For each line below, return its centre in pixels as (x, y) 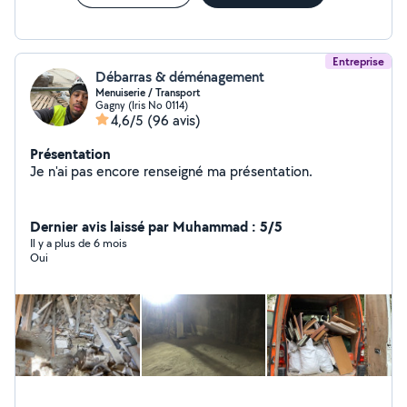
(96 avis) (174, 120)
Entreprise (358, 61)
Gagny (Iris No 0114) (142, 105)
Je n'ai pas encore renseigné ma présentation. (271, 171)
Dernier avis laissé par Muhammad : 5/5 (156, 226)
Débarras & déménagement (180, 77)
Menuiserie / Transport (148, 93)
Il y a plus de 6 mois (79, 243)
